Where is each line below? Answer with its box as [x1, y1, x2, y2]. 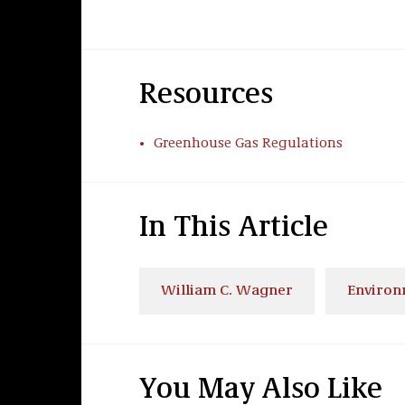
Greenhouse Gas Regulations [153, 137, 343, 151]
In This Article [138, 214, 328, 243]
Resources [138, 81, 273, 110]
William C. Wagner [160, 284, 293, 298]
